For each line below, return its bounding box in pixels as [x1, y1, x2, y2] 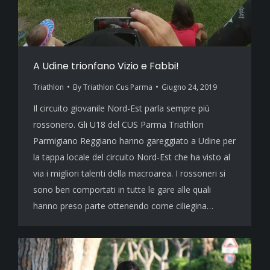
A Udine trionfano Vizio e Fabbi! [33, 58, 179, 73]
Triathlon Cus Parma [83, 81, 152, 92]
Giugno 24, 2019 [162, 81, 217, 92]
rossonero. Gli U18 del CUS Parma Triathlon [33, 118, 204, 130]
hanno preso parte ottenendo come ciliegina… [33, 199, 213, 212]
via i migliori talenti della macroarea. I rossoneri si [33, 167, 225, 179]
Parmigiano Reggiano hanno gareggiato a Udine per [33, 134, 236, 146]
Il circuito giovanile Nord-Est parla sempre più [33, 102, 210, 114]
